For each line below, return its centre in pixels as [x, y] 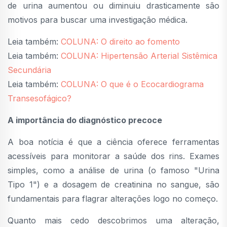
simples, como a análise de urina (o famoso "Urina [113, 171]
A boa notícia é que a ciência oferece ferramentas [113, 142]
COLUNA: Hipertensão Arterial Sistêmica [139, 56]
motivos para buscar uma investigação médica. [98, 20]
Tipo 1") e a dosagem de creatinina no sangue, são [113, 185]
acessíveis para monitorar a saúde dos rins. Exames [113, 156]
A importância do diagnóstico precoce [85, 120]
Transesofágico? [40, 99]
